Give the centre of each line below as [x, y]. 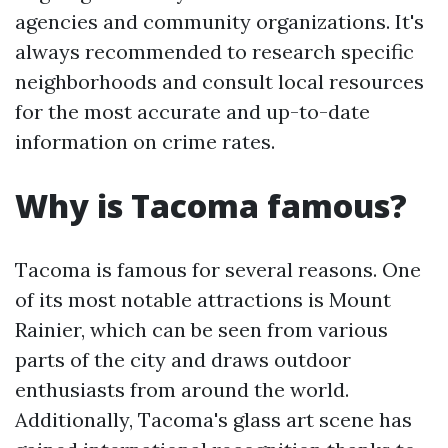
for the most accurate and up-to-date [192, 111]
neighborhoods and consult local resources [219, 81]
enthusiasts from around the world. [182, 389]
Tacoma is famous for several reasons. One [218, 269]
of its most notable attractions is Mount [203, 299]
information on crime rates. [145, 141]
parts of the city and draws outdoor [183, 359]
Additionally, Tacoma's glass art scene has [213, 419]
